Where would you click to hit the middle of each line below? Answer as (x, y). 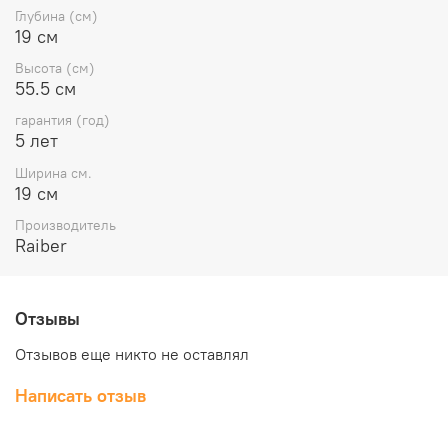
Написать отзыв (80, 395)
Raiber (41, 245)
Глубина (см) (56, 15)
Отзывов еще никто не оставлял (132, 353)
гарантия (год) (62, 120)
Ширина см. (53, 172)
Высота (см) (55, 68)
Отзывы (47, 318)
